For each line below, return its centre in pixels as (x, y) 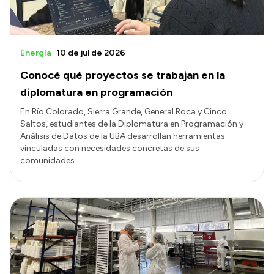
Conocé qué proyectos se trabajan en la (123, 75)
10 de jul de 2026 (91, 53)
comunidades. (48, 160)
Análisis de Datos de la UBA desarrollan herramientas (123, 136)
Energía (36, 53)
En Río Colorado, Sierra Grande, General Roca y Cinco (124, 111)
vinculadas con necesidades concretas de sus (110, 148)
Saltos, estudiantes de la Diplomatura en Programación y (132, 124)
